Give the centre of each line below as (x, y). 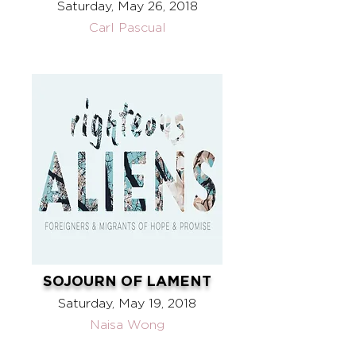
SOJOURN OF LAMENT (127, 281)
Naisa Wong (127, 325)
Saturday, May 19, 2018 (127, 303)
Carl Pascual (127, 27)
